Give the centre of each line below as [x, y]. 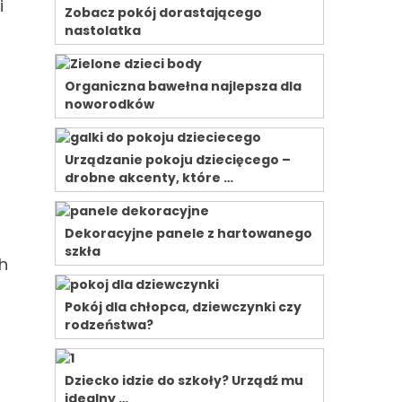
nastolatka [103, 31]
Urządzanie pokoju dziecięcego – [178, 160]
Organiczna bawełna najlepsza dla [183, 86]
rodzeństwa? [109, 325]
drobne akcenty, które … [149, 178]
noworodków [109, 104]
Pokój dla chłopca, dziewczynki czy [183, 307]
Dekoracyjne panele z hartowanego [188, 233]
